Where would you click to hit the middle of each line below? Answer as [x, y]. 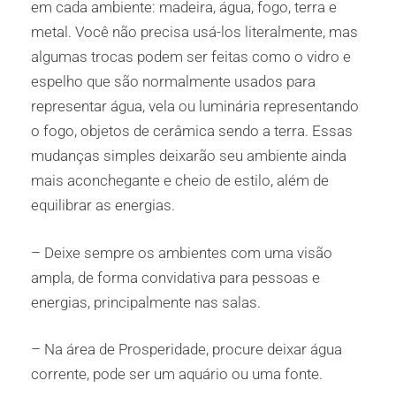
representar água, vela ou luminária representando [195, 107]
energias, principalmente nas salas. [146, 302]
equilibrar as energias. [103, 206]
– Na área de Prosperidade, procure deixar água [187, 350]
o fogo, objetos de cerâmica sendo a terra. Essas [192, 131]
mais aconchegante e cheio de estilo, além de [180, 181]
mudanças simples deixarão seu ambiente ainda [189, 156]
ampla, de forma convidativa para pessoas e [175, 277]
